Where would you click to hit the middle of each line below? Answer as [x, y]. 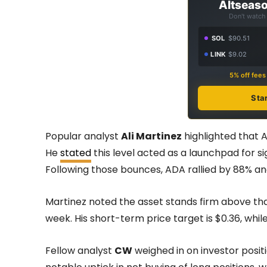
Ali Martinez [151, 136]
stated [76, 153]
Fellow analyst [80, 250]
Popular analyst [83, 136]
